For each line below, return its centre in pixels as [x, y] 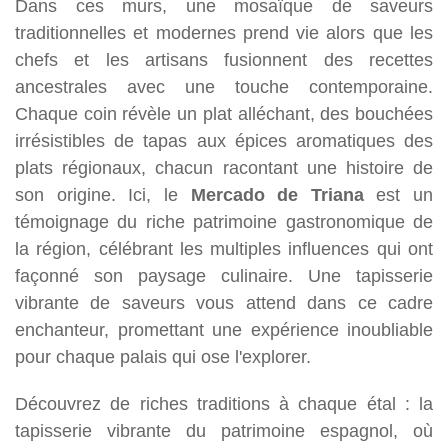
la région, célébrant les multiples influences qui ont [224, 248]
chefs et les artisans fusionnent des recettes [224, 59]
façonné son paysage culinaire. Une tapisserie [224, 275]
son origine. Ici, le [103, 194]
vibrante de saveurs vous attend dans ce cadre [224, 302]
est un [398, 194]
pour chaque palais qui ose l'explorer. [163, 356]
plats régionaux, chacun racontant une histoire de [224, 167]
